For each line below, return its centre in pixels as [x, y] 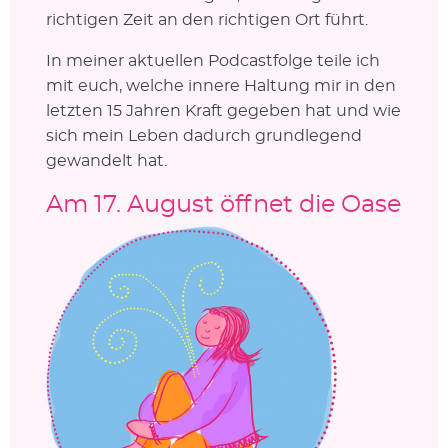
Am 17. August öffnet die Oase [223, 204]
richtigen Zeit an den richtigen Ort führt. [206, 19]
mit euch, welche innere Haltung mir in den [220, 85]
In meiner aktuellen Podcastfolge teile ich [212, 60]
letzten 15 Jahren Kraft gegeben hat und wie [223, 110]
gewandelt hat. [106, 160]
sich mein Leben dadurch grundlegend [203, 135]
